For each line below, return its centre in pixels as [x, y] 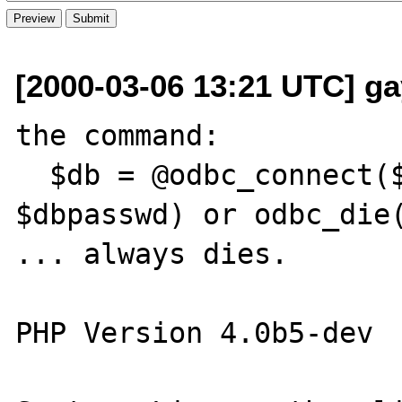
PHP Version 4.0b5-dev [195, 332]
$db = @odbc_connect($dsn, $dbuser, [33, 175]
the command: [118, 135]
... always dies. [152, 253]
